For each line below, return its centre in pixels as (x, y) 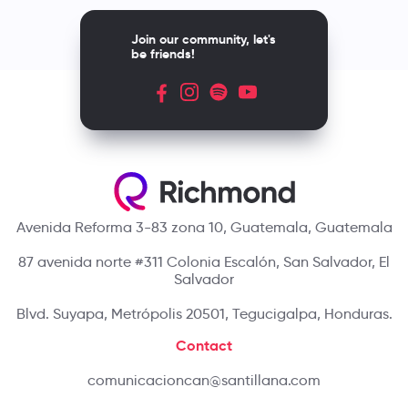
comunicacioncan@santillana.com (204, 380)
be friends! (163, 53)
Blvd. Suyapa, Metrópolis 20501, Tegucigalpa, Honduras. (204, 313)
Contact (204, 345)
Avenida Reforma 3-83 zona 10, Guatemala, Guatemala (204, 227)
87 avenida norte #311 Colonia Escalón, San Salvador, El (204, 261)
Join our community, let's (204, 39)
